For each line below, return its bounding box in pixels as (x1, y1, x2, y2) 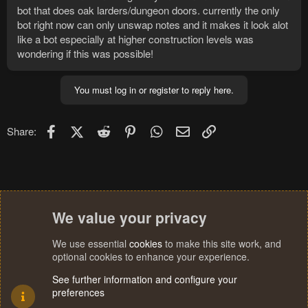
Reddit (112, 122, 142, 137)
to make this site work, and (162, 236, 281, 250)
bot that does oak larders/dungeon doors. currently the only (17, 3, 280, 18)
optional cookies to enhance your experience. (52, 250, 250, 263)
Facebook (59, 122, 104, 137)
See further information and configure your (52, 272, 237, 286)
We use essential (52, 236, 129, 250)
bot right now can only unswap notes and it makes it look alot (17, 17, 288, 32)
